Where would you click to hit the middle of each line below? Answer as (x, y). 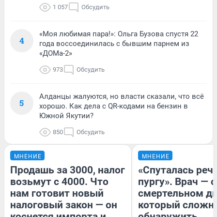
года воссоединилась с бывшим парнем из (114, 44)
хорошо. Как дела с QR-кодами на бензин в (114, 106)
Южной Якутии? (66, 116)
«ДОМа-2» (56, 53)
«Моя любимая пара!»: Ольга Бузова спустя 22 (119, 34)
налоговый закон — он (64, 205)
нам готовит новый (57, 193)
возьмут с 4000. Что (59, 182)
